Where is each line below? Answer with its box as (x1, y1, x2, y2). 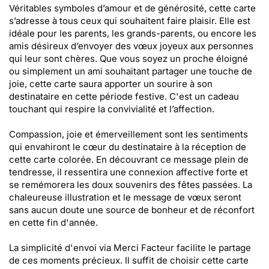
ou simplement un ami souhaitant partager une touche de (9, 65, 252, 77)
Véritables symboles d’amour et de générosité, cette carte (9, 2, 256, 14)
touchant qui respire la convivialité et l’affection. (9, 103, 214, 115)
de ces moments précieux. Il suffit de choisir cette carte (9, 255, 249, 266)
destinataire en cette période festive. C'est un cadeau (9, 91, 239, 102)
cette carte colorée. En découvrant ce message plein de (9, 154, 249, 165)
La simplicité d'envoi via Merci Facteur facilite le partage (9, 242, 251, 253)
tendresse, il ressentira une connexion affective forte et (9, 166, 248, 178)
